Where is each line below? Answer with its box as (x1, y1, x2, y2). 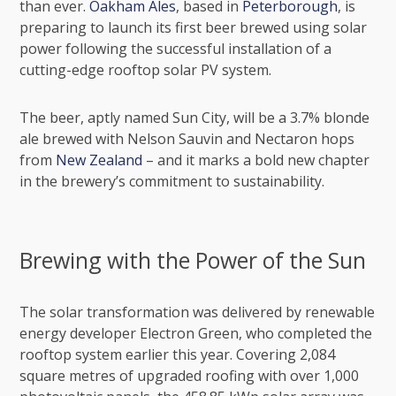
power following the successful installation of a (19, 39, 332, 58)
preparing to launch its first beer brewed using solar (19, 18, 368, 37)
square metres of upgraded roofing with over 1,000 (19, 366, 360, 385)
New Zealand (56, 150, 143, 170)
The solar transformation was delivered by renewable (19, 302, 376, 322)
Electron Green (140, 324, 240, 343)
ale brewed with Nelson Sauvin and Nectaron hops (19, 129, 355, 148)
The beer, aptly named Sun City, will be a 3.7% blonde (19, 108, 370, 127)
